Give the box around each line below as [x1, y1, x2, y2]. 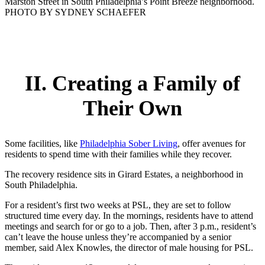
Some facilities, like [5, 138, 80, 148]
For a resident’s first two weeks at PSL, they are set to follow [5, 199, 231, 210]
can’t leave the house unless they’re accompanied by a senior [5, 231, 231, 242]
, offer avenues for [177, 138, 245, 148]
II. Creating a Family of [25, 71, 240, 95]
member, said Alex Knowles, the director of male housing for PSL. [5, 242, 253, 253]
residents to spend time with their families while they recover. [5, 148, 232, 159]
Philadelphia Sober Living [80, 138, 177, 148]
